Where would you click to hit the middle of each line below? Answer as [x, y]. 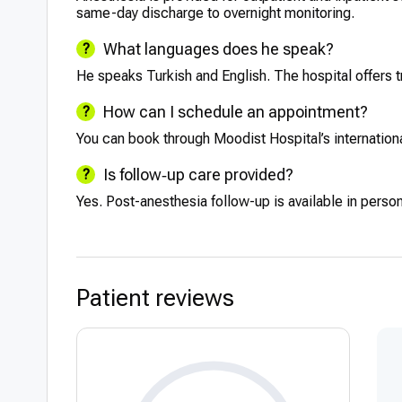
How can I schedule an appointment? [236, 112]
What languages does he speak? [218, 49]
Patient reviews [155, 298]
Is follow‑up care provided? [198, 175]
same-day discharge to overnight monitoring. [215, 13]
